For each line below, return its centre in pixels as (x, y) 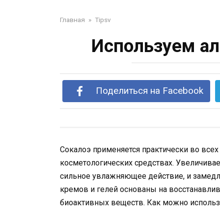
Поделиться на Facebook (149, 91)
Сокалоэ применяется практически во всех (139, 150)
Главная (72, 20)
